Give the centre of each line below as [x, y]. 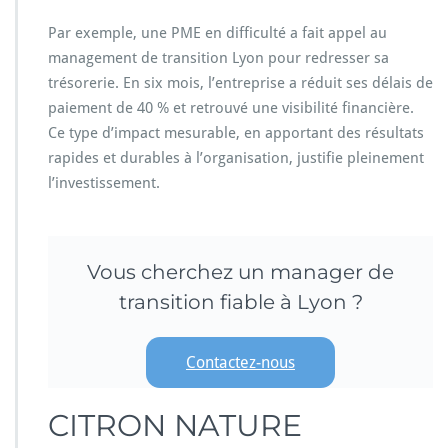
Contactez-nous [240, 362]
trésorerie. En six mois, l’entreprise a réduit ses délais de [240, 83]
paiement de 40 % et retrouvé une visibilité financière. [231, 108]
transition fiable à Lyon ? [240, 302]
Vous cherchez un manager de [240, 272]
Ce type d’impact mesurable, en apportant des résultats [236, 133]
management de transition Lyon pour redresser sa [218, 58]
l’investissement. [104, 183]
